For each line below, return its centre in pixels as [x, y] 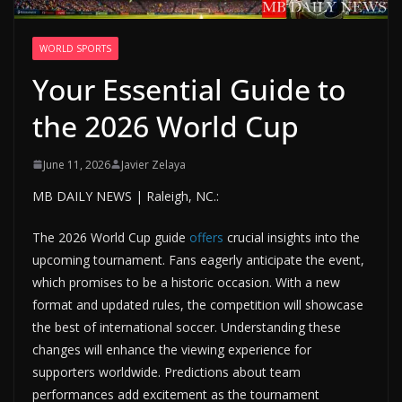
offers [206, 237]
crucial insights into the [292, 237]
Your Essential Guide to [189, 89]
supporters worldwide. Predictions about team [166, 371]
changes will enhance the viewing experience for [172, 349]
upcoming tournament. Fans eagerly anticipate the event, [198, 259]
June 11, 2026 [77, 164]
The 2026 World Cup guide [111, 237]
